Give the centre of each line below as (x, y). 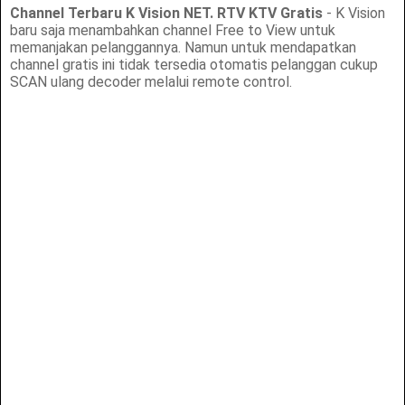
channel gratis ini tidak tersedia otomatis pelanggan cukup (194, 64)
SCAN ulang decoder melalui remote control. (151, 81)
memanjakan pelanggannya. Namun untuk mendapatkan (184, 47)
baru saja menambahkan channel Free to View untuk (173, 30)
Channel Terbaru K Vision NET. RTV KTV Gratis (167, 13)
